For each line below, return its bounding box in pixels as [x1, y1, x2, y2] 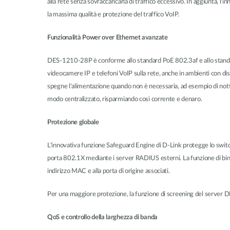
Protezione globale [47, 119, 99, 126]
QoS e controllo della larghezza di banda [47, 214, 158, 221]
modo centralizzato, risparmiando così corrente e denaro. [47, 96, 202, 103]
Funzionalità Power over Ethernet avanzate [47, 34, 168, 41]
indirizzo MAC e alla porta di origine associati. [47, 168, 170, 175]
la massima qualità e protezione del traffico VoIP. [47, 11, 179, 18]
